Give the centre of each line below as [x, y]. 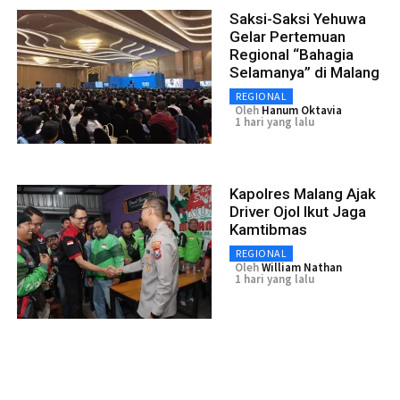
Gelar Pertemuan [287, 36]
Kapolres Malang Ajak [303, 193]
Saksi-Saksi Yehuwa [298, 18]
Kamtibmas [268, 229]
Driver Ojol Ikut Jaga [298, 211]
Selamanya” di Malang [304, 72]
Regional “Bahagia [292, 54]
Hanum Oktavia [302, 110]
